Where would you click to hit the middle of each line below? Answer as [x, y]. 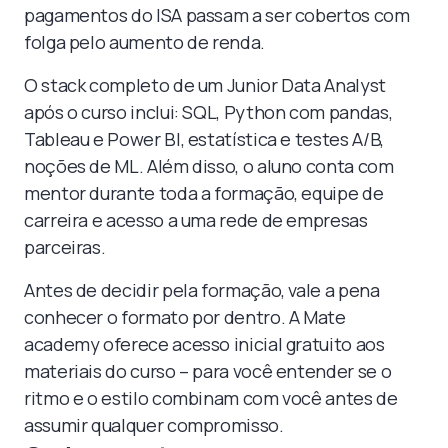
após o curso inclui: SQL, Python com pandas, [208, 111]
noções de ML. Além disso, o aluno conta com [209, 165]
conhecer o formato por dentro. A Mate [185, 316]
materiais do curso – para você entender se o [208, 370]
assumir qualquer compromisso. [154, 424]
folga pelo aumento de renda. [144, 41]
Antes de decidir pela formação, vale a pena [202, 289]
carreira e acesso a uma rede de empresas [196, 219]
